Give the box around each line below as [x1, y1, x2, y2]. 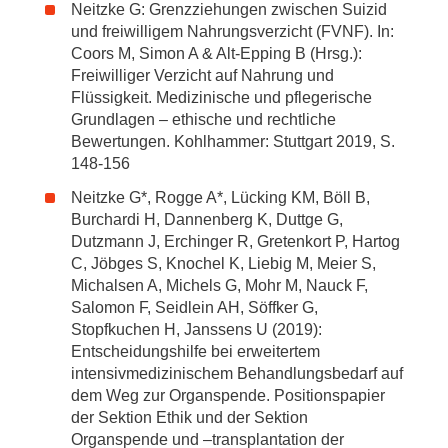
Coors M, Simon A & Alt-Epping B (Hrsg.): [71, 45, 362, 62]
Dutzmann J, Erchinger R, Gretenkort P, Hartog [71, 233, 400, 250]
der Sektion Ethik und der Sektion [71, 409, 308, 426]
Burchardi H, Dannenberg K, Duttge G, [71, 211, 343, 228]
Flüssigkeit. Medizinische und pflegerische [71, 89, 372, 106]
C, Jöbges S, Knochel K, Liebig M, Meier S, [71, 255, 376, 272]
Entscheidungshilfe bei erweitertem [71, 343, 320, 360]
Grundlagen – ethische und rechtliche [71, 111, 336, 128]
